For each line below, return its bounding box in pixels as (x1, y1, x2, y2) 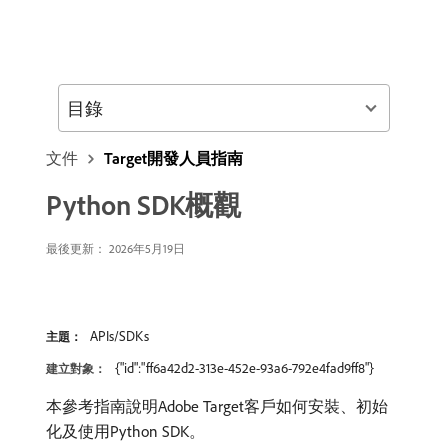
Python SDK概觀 (46, 187, 241, 222)
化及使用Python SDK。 (46, 421, 205, 441)
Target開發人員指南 (104, 148, 243, 168)
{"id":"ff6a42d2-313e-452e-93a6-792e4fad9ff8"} (115, 359, 374, 377)
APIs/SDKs (90, 327, 149, 345)
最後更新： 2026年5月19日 (46, 241, 185, 256)
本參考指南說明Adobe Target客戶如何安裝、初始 (46, 396, 388, 416)
